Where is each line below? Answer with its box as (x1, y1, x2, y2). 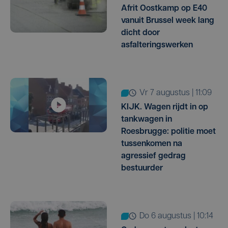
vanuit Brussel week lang (121, 16, 214, 25)
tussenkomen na (121, 139, 182, 148)
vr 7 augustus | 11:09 (145, 89, 212, 97)
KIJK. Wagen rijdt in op (121, 103, 208, 111)
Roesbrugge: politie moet (121, 127, 216, 136)
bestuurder (121, 164, 163, 173)
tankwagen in (121, 115, 172, 124)
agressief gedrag (121, 152, 186, 160)
